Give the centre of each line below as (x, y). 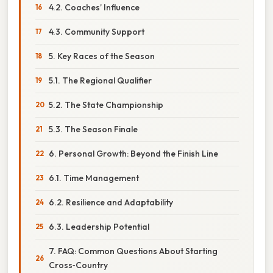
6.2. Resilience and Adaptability (111, 202)
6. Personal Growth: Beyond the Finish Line (133, 153)
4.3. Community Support (97, 31)
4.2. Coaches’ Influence (94, 7)
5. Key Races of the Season (102, 56)
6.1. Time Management (94, 178)
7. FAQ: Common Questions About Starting (133, 251)
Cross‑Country (78, 265)
